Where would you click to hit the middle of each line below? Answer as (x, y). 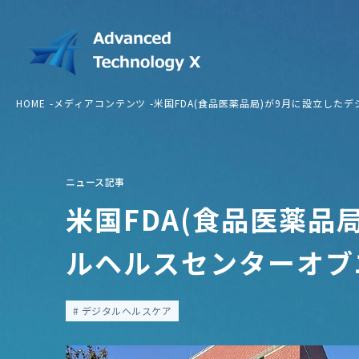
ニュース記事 (95, 182)
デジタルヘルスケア (125, 311)
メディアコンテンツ (100, 103)
